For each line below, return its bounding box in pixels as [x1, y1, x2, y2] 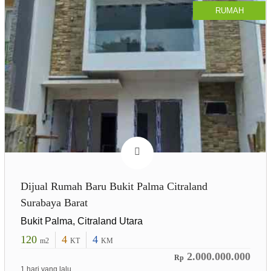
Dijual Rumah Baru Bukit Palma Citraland [20, 180, 207, 192]
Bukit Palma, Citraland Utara [20, 215, 143, 226]
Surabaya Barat [20, 196, 88, 209]
